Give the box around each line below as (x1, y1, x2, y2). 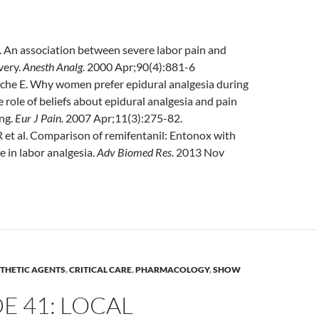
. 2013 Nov (172, 145, 224, 159)
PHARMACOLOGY (135, 264, 209, 275)
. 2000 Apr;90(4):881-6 (83, 60, 195, 73)
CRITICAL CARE (69, 264, 132, 275)
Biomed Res (115, 145, 172, 159)
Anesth (23, 60, 54, 73)
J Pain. (31, 111, 66, 125)
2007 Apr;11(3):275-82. (66, 111, 182, 125)
